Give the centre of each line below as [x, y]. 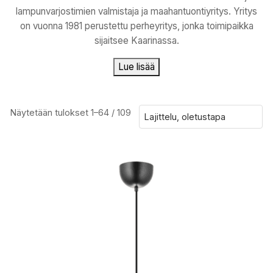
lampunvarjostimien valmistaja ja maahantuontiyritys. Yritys [136, 11]
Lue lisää [136, 66]
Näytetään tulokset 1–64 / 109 [71, 112]
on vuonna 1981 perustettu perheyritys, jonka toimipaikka [136, 26]
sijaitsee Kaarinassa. [136, 40]
